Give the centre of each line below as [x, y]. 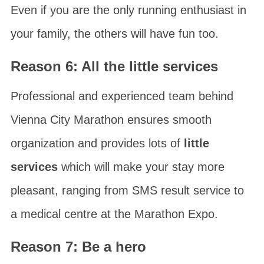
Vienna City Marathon [67, 120]
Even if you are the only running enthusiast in [128, 10]
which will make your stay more [141, 167]
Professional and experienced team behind [122, 96]
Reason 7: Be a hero [78, 247]
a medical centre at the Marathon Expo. [114, 214]
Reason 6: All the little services [114, 66]
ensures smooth [167, 120]
